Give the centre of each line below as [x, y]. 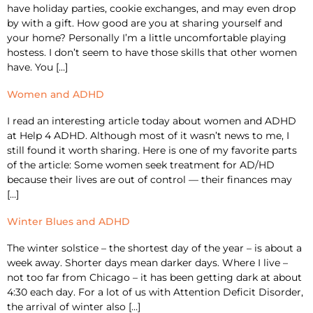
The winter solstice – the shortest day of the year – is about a [154, 248]
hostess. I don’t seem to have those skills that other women [152, 52]
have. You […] [37, 67]
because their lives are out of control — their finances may [150, 179]
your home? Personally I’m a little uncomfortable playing [147, 37]
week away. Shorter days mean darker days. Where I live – [147, 262]
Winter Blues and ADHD [68, 221]
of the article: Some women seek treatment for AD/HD [141, 165]
